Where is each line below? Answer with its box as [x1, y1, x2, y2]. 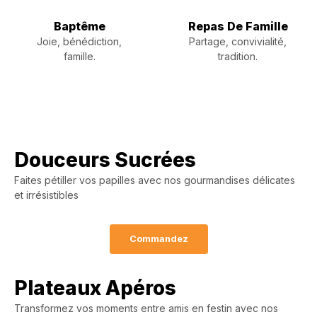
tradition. [218, 50, 258, 62]
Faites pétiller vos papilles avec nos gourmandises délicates [14, 174, 295, 186]
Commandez [129, 234, 188, 244]
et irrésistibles [14, 189, 79, 201]
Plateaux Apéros [14, 276, 176, 300]
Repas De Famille [188, 19, 288, 33]
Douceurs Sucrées [14, 148, 196, 172]
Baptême [53, 19, 105, 33]
